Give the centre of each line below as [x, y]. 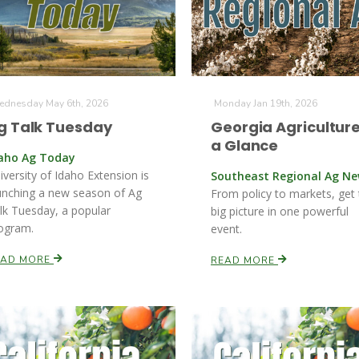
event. [226, 229]
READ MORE [244, 260]
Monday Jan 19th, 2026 [266, 103]
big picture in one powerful [280, 211]
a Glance [245, 145]
